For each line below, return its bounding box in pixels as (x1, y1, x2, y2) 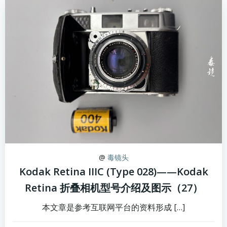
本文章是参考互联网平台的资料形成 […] (42, 202, 185, 213)
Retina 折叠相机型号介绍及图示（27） (24, 181, 203, 195)
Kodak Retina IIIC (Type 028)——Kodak (19, 165, 208, 178)
